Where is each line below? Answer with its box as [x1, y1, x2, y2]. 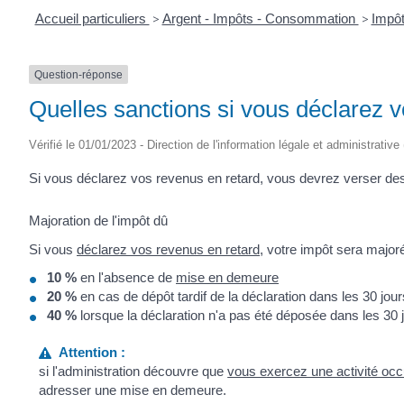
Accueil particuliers [34, 10, 150, 26]
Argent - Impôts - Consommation [161, 10, 359, 26]
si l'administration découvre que [39, 363, 228, 379]
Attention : [51, 344, 126, 360]
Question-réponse [34, 68, 123, 81]
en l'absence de [77, 270, 176, 286]
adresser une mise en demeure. [39, 381, 227, 398]
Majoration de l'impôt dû [29, 213, 168, 229]
